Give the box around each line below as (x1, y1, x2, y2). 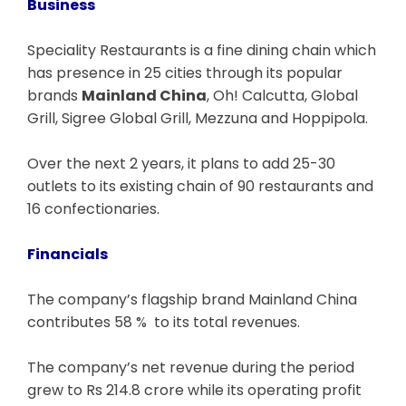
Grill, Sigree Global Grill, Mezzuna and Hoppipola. (27, 107, 368, 129)
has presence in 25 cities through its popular (27, 62, 343, 83)
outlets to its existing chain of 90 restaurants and (27, 175, 373, 197)
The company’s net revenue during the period (27, 356, 354, 378)
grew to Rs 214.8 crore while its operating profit (27, 379, 362, 401)
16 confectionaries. (27, 198, 159, 219)
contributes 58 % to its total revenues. (27, 311, 300, 333)
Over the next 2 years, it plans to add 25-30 (27, 152, 335, 174)
